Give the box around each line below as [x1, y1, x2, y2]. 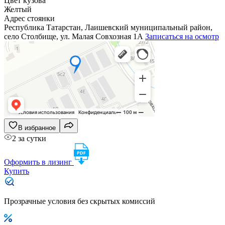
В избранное [18, 124, 56, 132]
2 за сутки [12, 134, 46, 143]
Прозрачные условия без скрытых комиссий [4, 196, 155, 205]
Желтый [4, 5, 32, 14]
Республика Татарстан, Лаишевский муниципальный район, [4, 23, 212, 32]
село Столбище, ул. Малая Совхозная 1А [4, 32, 145, 41]
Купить [4, 166, 29, 175]
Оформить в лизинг [4, 157, 74, 166]
